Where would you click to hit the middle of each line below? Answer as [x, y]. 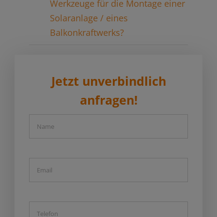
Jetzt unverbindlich [108, 81]
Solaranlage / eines [89, 18]
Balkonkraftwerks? [87, 32]
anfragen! [108, 100]
